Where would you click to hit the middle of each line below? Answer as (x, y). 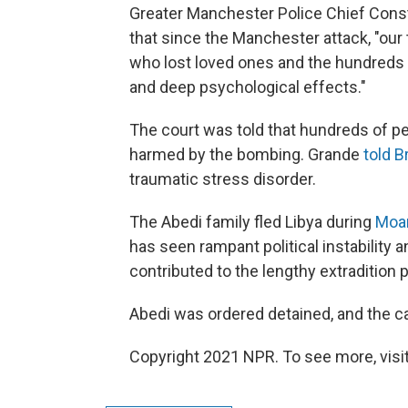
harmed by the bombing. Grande (246, 154)
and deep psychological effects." (248, 87)
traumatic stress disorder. (223, 178)
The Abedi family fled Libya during (252, 221)
